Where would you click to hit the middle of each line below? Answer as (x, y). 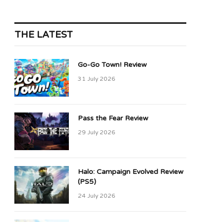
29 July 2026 (97, 132)
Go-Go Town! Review (112, 65)
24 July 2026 (97, 196)
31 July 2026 (97, 79)
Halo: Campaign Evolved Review (131, 172)
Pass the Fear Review (113, 118)
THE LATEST (44, 35)
